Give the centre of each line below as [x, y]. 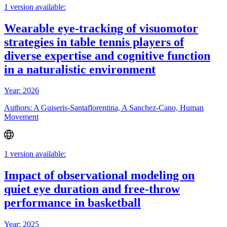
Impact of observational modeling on [99, 175]
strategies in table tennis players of [94, 42]
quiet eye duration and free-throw [92, 189]
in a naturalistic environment [80, 69]
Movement [21, 117]
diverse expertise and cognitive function [107, 55]
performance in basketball [72, 202]
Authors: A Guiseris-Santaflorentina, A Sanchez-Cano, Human [104, 108]
